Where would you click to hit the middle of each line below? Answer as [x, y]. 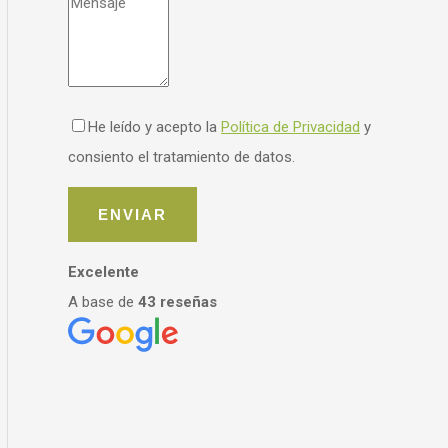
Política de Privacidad [290, 127]
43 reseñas [177, 302]
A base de [103, 302]
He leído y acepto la [154, 127]
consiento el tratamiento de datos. [181, 157]
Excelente [103, 272]
